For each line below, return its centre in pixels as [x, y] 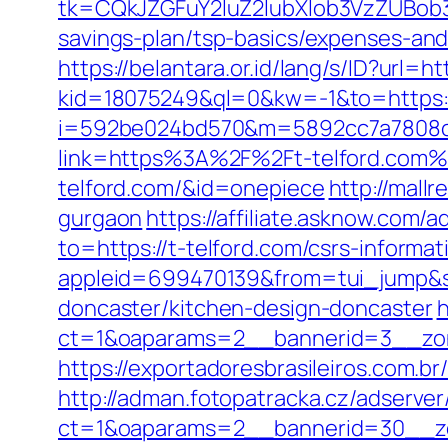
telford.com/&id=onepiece [191, 188]
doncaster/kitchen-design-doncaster [245, 308]
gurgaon [100, 218]
